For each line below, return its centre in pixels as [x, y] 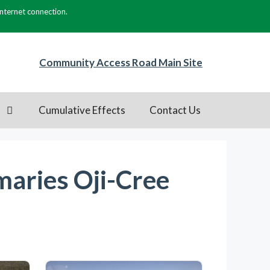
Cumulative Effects [82, 110]
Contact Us [175, 110]
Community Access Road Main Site [121, 62]
